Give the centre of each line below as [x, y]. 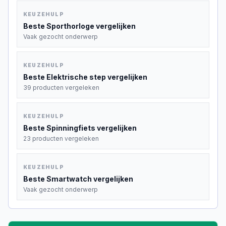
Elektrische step [76, 77]
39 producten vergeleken [61, 88]
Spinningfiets [71, 128]
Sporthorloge [70, 26]
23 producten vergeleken [61, 138]
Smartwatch [69, 179]
